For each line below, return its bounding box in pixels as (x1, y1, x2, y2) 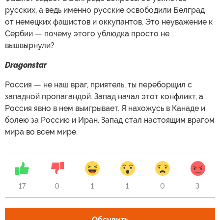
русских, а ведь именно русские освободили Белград (5, 5, 205, 15)
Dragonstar (5, 60, 47, 70)
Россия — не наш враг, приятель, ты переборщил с (5, 80, 192, 90)
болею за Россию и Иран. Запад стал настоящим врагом (5, 115, 215, 125)
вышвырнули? (5, 41, 55, 51)
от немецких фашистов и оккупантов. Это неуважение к (5, 17, 213, 27)
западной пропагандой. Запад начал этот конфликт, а (5, 92, 203, 102)
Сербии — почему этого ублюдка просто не (5, 29, 169, 39)
